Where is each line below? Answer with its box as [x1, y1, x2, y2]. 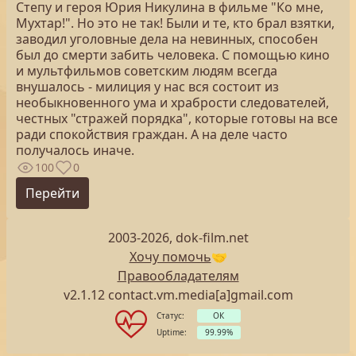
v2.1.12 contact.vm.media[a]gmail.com [63, 286, 293, 304]
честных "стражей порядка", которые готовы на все [16, 110, 338, 127]
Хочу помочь [129, 248, 211, 265]
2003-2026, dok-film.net [107, 229, 249, 246]
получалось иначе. [16, 141, 134, 159]
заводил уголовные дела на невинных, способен [16, 30, 318, 48]
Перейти [25, 184, 79, 202]
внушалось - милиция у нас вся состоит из [16, 78, 279, 95]
